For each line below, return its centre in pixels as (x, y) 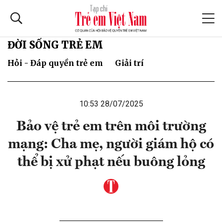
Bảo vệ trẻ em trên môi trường (111, 127)
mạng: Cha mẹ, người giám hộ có (111, 144)
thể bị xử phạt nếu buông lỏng (111, 162)
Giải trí (129, 63)
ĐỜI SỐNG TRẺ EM (55, 45)
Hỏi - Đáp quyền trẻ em (55, 63)
